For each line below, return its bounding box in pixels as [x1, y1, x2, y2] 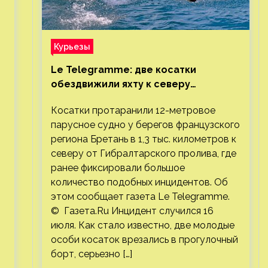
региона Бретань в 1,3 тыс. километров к [50, 133, 236, 145]
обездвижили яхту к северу [50, 78, 190, 90]
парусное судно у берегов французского [50, 119, 240, 130]
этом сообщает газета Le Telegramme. [50, 191, 230, 202]
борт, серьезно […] [50, 248, 132, 260]
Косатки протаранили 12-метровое [50, 105, 215, 116]
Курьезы [53, 41, 90, 51]
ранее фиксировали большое [50, 162, 185, 173]
